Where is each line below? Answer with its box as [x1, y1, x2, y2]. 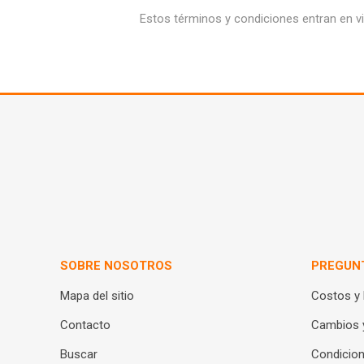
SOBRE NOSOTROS [60, 258, 173, 273]
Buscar [60, 347, 98, 362]
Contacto [60, 318, 111, 332]
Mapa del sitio [60, 288, 135, 303]
